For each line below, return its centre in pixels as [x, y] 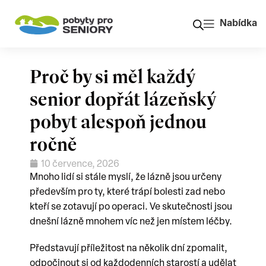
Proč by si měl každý [112, 77]
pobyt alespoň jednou [118, 122]
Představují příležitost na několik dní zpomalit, [129, 249]
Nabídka [238, 24]
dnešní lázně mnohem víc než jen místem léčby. [131, 222]
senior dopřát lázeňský [123, 99]
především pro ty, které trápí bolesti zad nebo [127, 192]
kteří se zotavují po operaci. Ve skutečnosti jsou [131, 207]
